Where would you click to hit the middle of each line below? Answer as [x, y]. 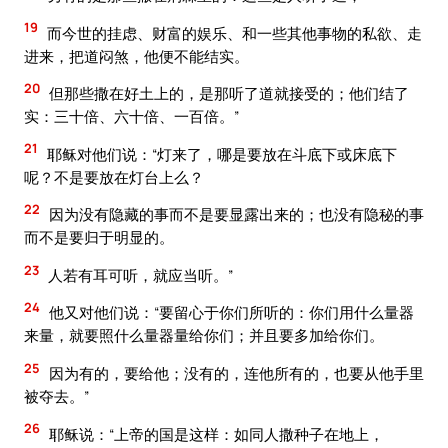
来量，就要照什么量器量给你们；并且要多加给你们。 [204, 335]
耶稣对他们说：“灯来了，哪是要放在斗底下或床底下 [220, 153]
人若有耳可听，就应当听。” [139, 274]
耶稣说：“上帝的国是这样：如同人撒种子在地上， [215, 433]
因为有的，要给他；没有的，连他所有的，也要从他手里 [235, 373]
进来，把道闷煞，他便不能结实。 [136, 55]
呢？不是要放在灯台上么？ [114, 176]
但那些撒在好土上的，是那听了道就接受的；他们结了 [227, 93]
